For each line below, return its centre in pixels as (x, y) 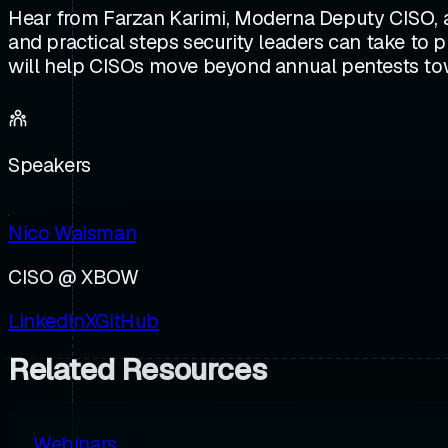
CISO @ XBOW (73, 277)
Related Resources (137, 370)
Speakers (49, 165)
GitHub (127, 321)
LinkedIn (46, 321)
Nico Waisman (72, 233)
